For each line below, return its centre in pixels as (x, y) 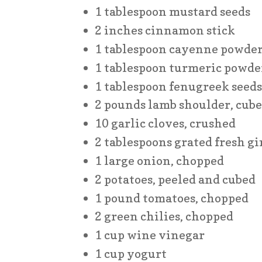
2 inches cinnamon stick (165, 30)
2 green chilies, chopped (164, 216)
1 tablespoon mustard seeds (173, 12)
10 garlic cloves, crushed (166, 123)
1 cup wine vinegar (150, 235)
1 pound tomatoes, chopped (172, 198)
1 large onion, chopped (160, 160)
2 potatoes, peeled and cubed (175, 179)
